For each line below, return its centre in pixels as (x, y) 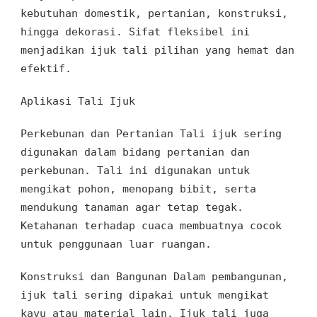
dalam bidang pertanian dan (164, 152)
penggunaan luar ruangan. (135, 244)
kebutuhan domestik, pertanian (113, 13)
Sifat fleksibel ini (189, 31)
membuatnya (212, 225)
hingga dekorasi (68, 31)
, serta (234, 189)
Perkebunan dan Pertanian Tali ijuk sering (151, 133)
